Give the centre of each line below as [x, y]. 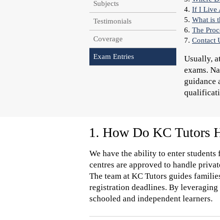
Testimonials [112, 21]
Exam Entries [114, 56]
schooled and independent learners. [151, 199]
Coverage [108, 39]
